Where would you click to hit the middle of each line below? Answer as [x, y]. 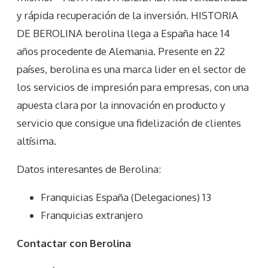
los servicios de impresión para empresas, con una [133, 87]
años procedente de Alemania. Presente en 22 [121, 51]
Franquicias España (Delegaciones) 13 [126, 197]
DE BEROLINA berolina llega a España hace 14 [123, 33]
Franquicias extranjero [92, 215]
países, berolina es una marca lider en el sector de [131, 69]
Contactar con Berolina [74, 243]
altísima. [36, 141]
